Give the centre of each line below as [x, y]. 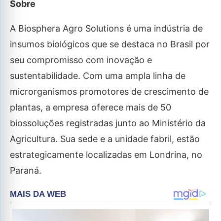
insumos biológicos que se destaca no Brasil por [110, 44]
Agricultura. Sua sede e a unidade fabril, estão [105, 139]
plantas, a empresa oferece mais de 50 [91, 107]
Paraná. [26, 170]
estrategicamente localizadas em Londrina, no [106, 155]
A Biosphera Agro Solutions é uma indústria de [106, 28]
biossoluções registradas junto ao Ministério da [108, 123]
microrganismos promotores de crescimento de [109, 92]
